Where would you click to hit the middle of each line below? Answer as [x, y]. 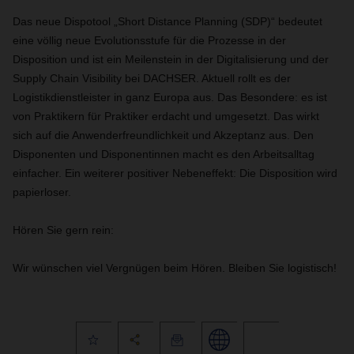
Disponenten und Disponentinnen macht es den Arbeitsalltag [164, 154]
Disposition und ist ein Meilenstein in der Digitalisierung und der [171, 59]
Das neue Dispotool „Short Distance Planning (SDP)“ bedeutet [168, 21]
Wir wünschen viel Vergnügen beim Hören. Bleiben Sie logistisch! [175, 268]
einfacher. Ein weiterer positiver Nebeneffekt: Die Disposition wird [175, 173]
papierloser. [42, 192]
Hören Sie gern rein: [63, 230]
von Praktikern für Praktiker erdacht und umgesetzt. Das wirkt [166, 116]
